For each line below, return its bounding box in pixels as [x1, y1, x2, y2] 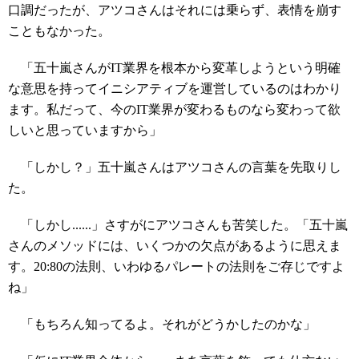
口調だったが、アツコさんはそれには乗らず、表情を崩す [8, 3, 341, 17]
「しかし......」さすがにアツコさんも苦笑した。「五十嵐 [8, 218, 348, 232]
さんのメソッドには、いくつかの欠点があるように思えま [8, 239, 341, 252]
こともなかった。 [8, 24, 111, 38]
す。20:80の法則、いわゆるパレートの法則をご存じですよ [8, 260, 345, 273]
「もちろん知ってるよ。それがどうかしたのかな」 [8, 317, 316, 331]
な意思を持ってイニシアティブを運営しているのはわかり [8, 82, 341, 95]
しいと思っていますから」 [8, 123, 162, 137]
